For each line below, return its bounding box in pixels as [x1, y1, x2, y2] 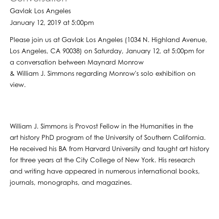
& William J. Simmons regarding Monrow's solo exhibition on [10, 70, 196, 77]
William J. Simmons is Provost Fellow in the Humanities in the [10, 123, 193, 130]
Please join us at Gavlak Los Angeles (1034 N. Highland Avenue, [10, 37, 207, 44]
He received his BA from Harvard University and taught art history [10, 146, 209, 153]
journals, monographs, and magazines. [10, 179, 132, 186]
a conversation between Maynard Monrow [10, 59, 144, 66]
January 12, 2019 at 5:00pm [10, 20, 94, 27]
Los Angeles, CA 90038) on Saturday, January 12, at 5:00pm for [10, 48, 204, 55]
